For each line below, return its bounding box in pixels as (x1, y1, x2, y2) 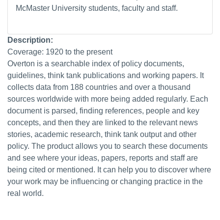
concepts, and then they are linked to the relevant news (7, 118, 198, 127)
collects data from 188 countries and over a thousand (7, 82, 191, 91)
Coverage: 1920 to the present (7, 47, 112, 56)
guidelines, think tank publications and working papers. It (7, 71, 204, 80)
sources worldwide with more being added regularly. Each (7, 94, 208, 103)
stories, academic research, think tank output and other (7, 130, 196, 138)
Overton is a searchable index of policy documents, (7, 59, 184, 68)
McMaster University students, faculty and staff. (16, 3, 178, 12)
